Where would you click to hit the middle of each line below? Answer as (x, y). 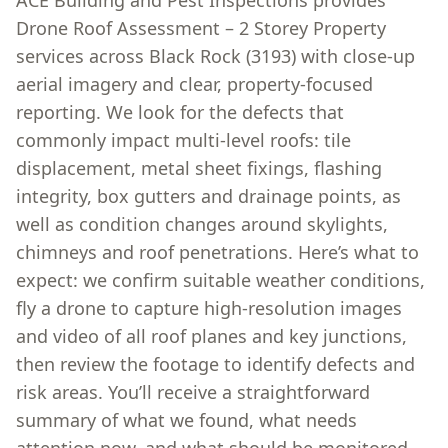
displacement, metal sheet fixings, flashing (199, 168)
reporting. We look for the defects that (180, 112)
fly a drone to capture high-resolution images (209, 308)
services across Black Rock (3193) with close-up (215, 56)
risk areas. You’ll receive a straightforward (193, 392)
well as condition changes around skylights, (202, 224)
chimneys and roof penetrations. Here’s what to (217, 252)
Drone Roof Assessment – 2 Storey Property (201, 28)
